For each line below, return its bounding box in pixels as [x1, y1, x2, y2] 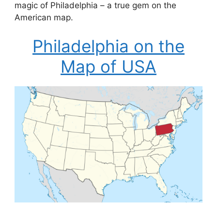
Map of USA [61, 56, 156, 77]
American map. [15, 12, 73, 22]
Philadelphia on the [32, 36, 185, 56]
